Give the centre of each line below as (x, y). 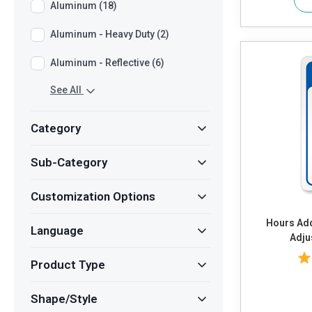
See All (66, 90)
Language (57, 230)
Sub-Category (69, 162)
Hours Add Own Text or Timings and (281, 223)
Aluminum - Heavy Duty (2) (110, 34)
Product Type (68, 264)
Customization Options (93, 196)
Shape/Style (64, 298)
